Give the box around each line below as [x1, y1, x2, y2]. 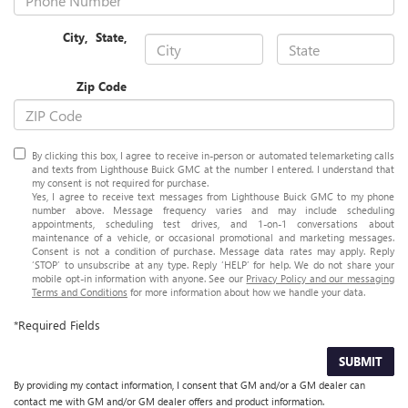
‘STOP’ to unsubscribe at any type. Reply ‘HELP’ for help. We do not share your [32, 258, 394, 272]
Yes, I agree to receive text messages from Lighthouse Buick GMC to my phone [32, 189, 394, 204]
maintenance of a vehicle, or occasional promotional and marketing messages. [32, 230, 394, 245]
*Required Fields [14, 317, 100, 333]
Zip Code [76, 78, 127, 95]
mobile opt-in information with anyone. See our [32, 271, 247, 286]
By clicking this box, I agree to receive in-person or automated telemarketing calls [32, 148, 394, 163]
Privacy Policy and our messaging [246, 271, 395, 286]
